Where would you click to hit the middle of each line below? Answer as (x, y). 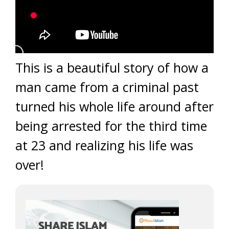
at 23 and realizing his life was (104, 145)
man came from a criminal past (107, 87)
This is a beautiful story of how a (112, 67)
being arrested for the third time (111, 126)
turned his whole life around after (114, 106)
